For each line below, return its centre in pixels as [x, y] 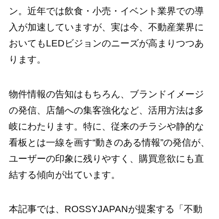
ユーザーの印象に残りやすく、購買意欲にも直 [106, 158]
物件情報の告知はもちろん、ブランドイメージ [106, 94]
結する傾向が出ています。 [64, 175]
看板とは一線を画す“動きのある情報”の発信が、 [109, 142]
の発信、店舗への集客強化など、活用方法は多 [106, 110]
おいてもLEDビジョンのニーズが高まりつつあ [106, 43]
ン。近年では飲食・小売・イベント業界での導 [106, 11]
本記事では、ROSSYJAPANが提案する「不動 [105, 209]
